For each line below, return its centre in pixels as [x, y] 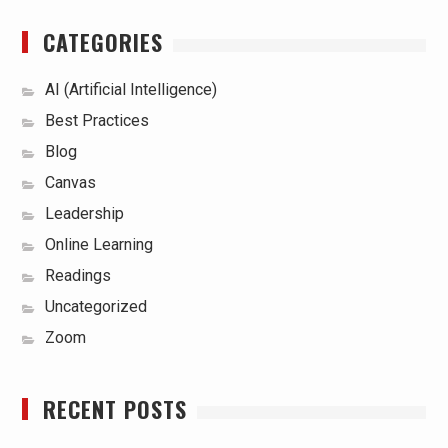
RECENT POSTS [114, 409]
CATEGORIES [102, 42]
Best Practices [96, 121]
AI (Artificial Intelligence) [130, 90]
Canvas [70, 183]
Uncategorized [95, 307]
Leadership [84, 214]
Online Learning [98, 245]
